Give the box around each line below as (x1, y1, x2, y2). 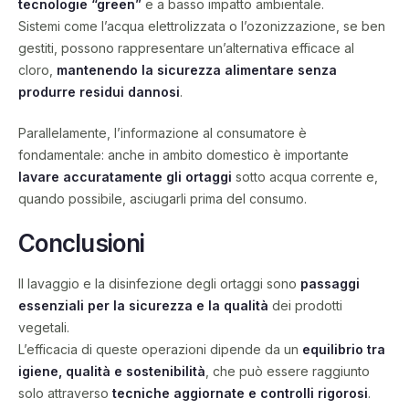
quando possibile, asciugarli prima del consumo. (18, 190, 307, 206)
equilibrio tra (302, 341, 385, 358)
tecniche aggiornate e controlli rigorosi (112, 385, 368, 402)
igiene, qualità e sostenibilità (18, 363, 205, 380)
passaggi (300, 276, 360, 292)
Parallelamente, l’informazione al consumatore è (18, 124, 307, 141)
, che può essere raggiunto (205, 363, 370, 380)
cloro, (18, 61, 57, 78)
